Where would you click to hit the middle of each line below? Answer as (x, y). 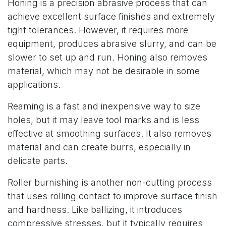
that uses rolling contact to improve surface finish (112, 196)
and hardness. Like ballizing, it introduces (95, 210)
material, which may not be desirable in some (104, 71)
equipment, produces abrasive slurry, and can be (112, 44)
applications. (34, 84)
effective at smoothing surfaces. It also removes (109, 133)
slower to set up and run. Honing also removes (107, 57)
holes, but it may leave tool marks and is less (103, 120)
